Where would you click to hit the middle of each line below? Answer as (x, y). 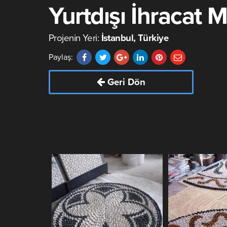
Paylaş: (61, 57)
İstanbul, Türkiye (135, 38)
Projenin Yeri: (75, 38)
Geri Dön (126, 82)
